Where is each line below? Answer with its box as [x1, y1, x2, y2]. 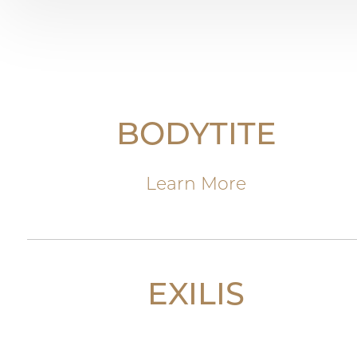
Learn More [146, 176, 247, 194]
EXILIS [147, 281, 245, 312]
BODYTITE [116, 121, 277, 152]
